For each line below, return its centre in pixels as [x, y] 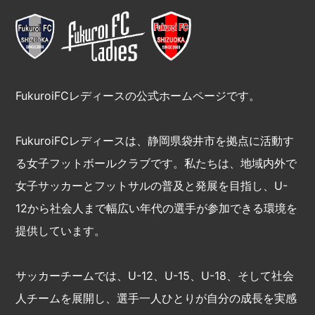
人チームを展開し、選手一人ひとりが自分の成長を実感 [156, 298]
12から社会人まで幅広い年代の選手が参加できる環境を [157, 208]
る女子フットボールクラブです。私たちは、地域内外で [156, 163]
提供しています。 [61, 231]
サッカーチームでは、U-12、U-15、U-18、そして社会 [155, 276]
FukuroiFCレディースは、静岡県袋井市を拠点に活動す [155, 141]
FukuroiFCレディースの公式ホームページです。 [138, 96]
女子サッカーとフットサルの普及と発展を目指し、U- [152, 186]
